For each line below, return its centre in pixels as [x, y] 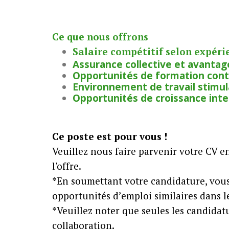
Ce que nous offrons [100, 37]
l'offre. [67, 166]
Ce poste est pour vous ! [110, 136]
